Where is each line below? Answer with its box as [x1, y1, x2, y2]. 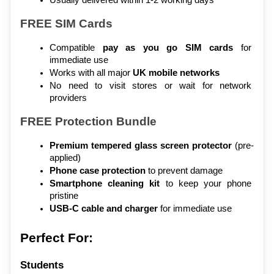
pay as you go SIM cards [102, 42, 234, 53]
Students [20, 259, 64, 272]
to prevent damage [146, 165, 223, 176]
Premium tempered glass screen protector [50, 140, 232, 150]
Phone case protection [50, 165, 146, 176]
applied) [50, 152, 81, 163]
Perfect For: [20, 230, 93, 245]
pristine [50, 190, 78, 201]
